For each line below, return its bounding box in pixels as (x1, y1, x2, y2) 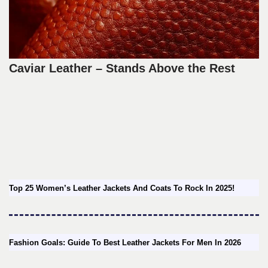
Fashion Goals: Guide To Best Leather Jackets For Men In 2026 (9, 238, 241, 248)
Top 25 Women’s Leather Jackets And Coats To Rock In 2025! (9, 184, 234, 193)
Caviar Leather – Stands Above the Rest (9, 62, 235, 75)
